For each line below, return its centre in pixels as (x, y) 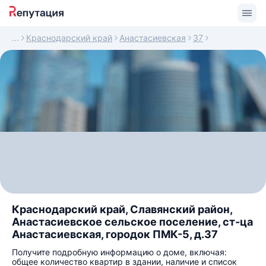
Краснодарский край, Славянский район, (122, 209)
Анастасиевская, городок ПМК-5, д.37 (115, 234)
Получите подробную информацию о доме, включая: (119, 252)
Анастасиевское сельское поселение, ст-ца (132, 222)
